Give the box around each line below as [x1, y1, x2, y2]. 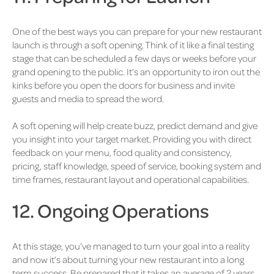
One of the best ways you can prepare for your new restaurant [12, 24, 262, 37]
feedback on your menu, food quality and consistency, [12, 146, 232, 159]
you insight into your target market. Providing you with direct [12, 133, 251, 146]
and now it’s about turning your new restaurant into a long [12, 253, 244, 266]
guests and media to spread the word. [12, 92, 166, 105]
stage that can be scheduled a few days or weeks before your [12, 51, 256, 64]
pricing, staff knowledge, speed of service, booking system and [12, 160, 261, 172]
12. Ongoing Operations [12, 198, 209, 223]
